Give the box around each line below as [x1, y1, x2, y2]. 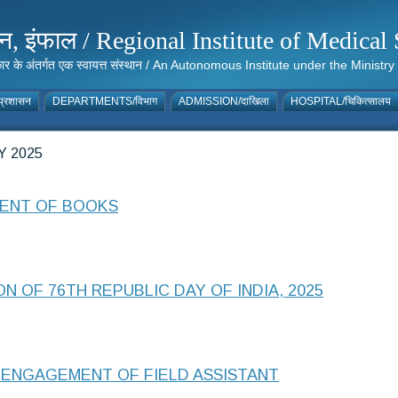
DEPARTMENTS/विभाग [52, 95, 157, 107]
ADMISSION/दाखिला [179, 95, 269, 107]
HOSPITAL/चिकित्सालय [291, 95, 391, 107]
